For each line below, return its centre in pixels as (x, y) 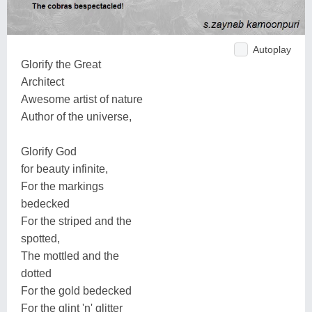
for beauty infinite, (64, 169)
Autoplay (272, 49)
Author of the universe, (76, 116)
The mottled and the (70, 256)
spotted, (40, 238)
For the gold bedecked (76, 290)
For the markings (62, 186)
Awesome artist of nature (82, 99)
